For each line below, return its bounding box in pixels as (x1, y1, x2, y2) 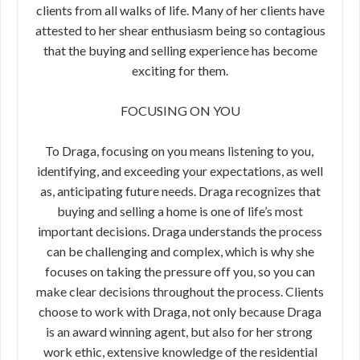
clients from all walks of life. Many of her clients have (35, 2, 325, 18)
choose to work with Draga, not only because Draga (39, 304, 321, 319)
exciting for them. (132, 63, 228, 78)
